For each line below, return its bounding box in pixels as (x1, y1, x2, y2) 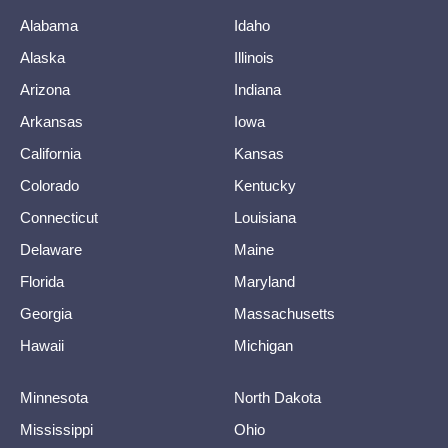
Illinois (234, 49, 274, 66)
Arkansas (20, 113, 83, 130)
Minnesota (20, 389, 88, 406)
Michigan (234, 337, 293, 354)
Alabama (20, 17, 78, 34)
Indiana (234, 81, 281, 98)
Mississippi (20, 421, 93, 438)
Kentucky (234, 177, 296, 194)
